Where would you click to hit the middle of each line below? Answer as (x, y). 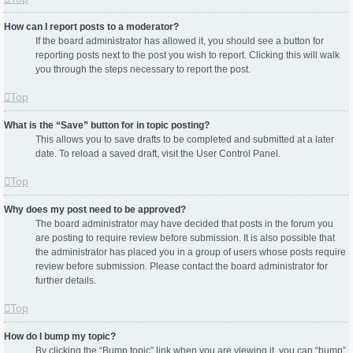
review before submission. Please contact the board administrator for (182, 267)
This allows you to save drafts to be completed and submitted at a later (185, 140)
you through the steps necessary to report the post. (143, 70)
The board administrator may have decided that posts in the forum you (184, 224)
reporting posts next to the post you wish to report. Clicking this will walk (188, 56)
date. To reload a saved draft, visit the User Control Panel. (158, 154)
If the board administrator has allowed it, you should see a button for (180, 41)
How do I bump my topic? (60, 337)
